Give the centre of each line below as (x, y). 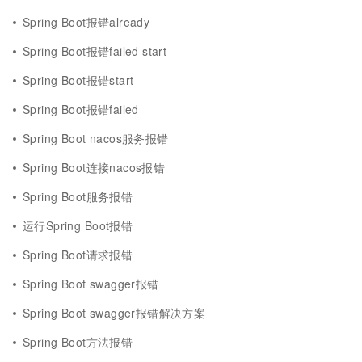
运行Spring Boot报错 (78, 225)
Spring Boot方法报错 (78, 342)
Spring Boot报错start (78, 80)
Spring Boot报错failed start (95, 51)
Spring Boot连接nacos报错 (94, 167)
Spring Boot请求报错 (78, 255)
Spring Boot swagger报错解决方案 (114, 313)
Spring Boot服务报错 (78, 196)
